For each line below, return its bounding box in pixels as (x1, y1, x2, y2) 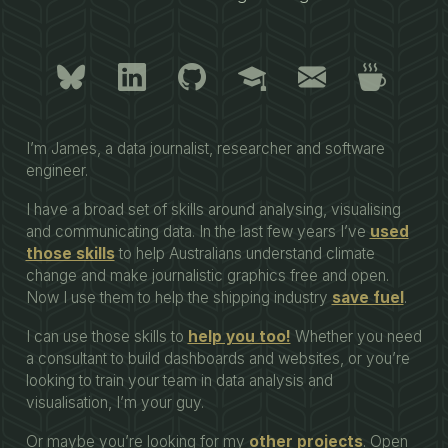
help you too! (187, 327, 291, 347)
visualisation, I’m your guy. (25, 393, 204, 413)
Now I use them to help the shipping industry (25, 288, 332, 308)
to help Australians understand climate (114, 244, 375, 264)
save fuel (331, 288, 404, 308)
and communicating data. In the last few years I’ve (25, 222, 370, 242)
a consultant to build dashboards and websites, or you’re (25, 349, 410, 369)
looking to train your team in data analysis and (25, 371, 333, 391)
